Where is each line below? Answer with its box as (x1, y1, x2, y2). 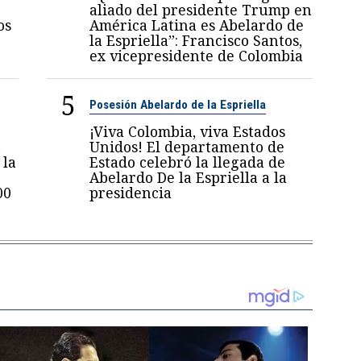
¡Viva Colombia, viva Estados (89, 122, 286, 142)
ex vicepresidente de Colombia (89, 46, 304, 66)
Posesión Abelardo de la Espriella (89, 98, 267, 113)
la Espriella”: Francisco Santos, (89, 31, 303, 51)
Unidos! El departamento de (89, 137, 285, 157)
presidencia (89, 183, 172, 203)
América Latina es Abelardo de (89, 15, 305, 35)
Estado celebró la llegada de (89, 152, 286, 172)
